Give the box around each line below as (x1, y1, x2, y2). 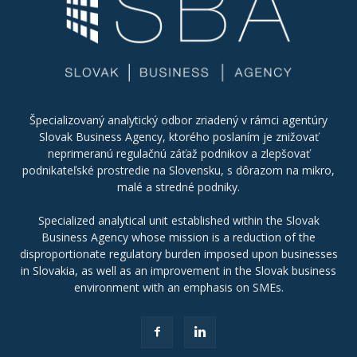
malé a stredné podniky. (117, 178, 240, 194)
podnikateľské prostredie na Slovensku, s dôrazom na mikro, (22, 162, 335, 178)
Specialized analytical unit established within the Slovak (37, 212, 320, 228)
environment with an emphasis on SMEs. (73, 279, 284, 295)
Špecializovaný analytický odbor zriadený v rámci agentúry (29, 112, 328, 127)
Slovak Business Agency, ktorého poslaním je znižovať (38, 128, 319, 144)
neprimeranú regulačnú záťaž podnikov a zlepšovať (47, 145, 310, 161)
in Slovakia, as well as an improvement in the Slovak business (21, 262, 336, 278)
